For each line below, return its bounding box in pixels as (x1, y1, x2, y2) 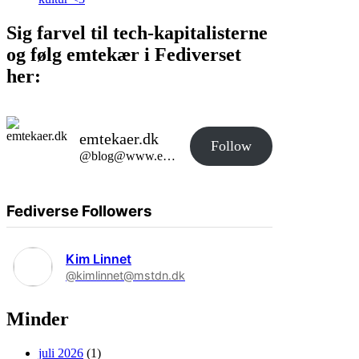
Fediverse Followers (6, 201, 152, 220)
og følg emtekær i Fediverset (6, 43, 241, 65)
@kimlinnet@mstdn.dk (66, 268, 185, 282)
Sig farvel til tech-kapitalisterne (6, 22, 268, 43)
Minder (6, 309, 69, 330)
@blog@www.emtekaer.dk (163, 148, 175, 163)
